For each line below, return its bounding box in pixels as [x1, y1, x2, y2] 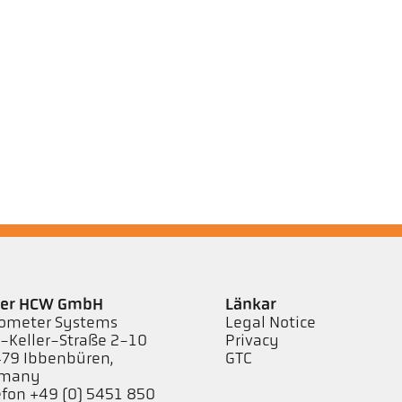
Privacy [224, 332, 279, 350]
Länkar [224, 296, 276, 314]
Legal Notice [224, 314, 316, 332]
